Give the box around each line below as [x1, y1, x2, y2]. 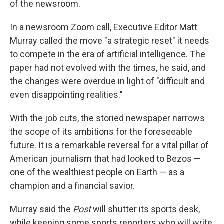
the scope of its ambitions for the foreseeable [10, 126, 192, 137]
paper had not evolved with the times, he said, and [10, 62, 206, 73]
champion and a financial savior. [10, 180, 135, 191]
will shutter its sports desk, [91, 204, 200, 215]
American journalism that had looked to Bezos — [10, 153, 201, 164]
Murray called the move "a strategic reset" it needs [10, 35, 209, 46]
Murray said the [10, 204, 73, 215]
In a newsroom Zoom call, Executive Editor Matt [10, 22, 197, 33]
